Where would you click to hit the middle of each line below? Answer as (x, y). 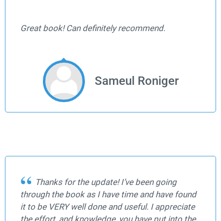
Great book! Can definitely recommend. (93, 28)
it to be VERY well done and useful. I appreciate (108, 207)
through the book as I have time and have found (108, 195)
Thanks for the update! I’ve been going (106, 182)
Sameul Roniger (136, 81)
